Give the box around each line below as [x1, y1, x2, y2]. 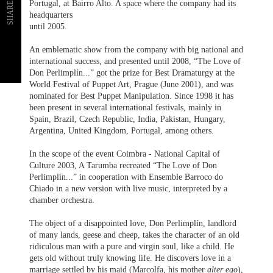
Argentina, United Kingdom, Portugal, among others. [29, 125, 214, 135]
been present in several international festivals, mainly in [29, 102, 222, 112]
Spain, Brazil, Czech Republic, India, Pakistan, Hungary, [29, 113, 226, 124]
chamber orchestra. [29, 194, 95, 205]
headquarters [29, 9, 73, 19]
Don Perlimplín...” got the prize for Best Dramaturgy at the [29, 67, 235, 77]
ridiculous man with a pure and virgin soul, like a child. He [29, 241, 235, 251]
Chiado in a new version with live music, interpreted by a [29, 183, 228, 193]
